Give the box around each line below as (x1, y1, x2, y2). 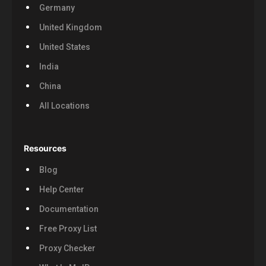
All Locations (39, 101, 90, 111)
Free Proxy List (39, 224, 97, 234)
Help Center (39, 185, 84, 195)
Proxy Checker (39, 243, 96, 254)
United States (39, 42, 90, 52)
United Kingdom (39, 23, 102, 33)
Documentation (39, 204, 99, 214)
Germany (39, 3, 75, 13)
